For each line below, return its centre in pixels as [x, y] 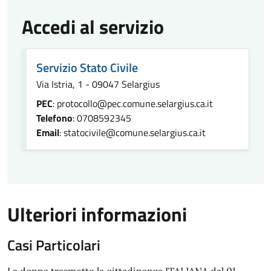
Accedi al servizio [93, 27]
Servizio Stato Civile [87, 67]
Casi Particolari [54, 245]
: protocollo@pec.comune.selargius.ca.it [133, 103]
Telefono [54, 118]
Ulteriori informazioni [97, 214]
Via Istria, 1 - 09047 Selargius [98, 84]
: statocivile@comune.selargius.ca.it [132, 132]
